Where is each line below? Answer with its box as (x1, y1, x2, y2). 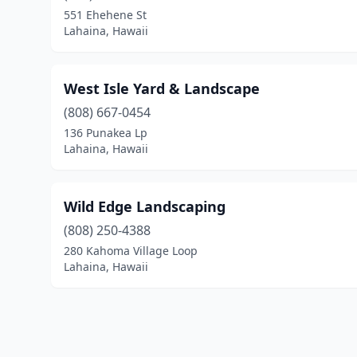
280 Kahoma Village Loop (64, 243, 198, 258)
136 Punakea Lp (64, 125, 147, 140)
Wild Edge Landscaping (64, 197, 226, 216)
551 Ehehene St (64, 7, 147, 22)
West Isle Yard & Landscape (64, 79, 260, 98)
